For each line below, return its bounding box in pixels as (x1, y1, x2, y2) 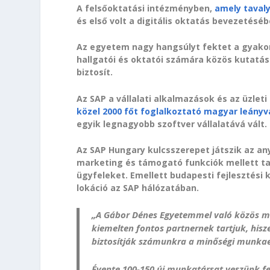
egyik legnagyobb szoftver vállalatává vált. (77, 118, 268, 130)
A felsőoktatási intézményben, (77, 2, 215, 14)
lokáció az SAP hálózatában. (77, 182, 199, 194)
